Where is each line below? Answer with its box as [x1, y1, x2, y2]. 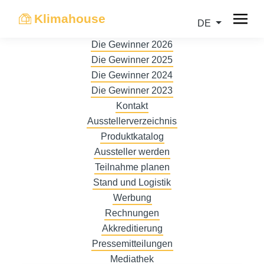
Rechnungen [105, 208, 159, 218]
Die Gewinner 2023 [91, 85, 173, 95]
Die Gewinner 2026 [91, 39, 173, 49]
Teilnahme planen [94, 162, 170, 172]
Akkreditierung [101, 223, 163, 233]
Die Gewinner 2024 [91, 70, 173, 80]
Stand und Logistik [93, 177, 171, 187]
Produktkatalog [100, 131, 164, 141]
